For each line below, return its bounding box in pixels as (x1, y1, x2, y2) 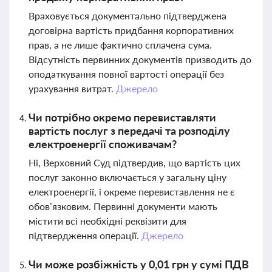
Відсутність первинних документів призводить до (29, 53, 251, 65)
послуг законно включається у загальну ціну (29, 171, 226, 183)
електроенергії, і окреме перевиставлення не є (29, 186, 235, 197)
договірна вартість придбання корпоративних (29, 24, 234, 36)
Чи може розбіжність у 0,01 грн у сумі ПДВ (29, 257, 249, 271)
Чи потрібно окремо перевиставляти (29, 110, 216, 124)
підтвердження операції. (29, 229, 141, 241)
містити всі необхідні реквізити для (29, 215, 186, 226)
